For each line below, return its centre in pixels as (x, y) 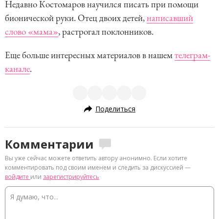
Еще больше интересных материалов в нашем (90, 55)
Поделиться (115, 109)
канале (17, 69)
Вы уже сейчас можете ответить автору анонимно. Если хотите (96, 158)
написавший (170, 18)
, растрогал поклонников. (106, 32)
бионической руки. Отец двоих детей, (76, 18)
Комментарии (49, 144)
